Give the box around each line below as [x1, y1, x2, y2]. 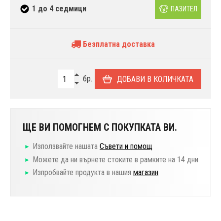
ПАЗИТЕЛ [170, 4, 197, 13]
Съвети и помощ [100, 142, 152, 151]
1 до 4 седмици [32, 3, 86, 13]
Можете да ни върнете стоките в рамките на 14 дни [33, 154, 198, 164]
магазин [133, 168, 158, 178]
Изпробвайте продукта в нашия [33, 168, 133, 178]
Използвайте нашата [33, 142, 100, 151]
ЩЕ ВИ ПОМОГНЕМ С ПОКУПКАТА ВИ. [23, 121, 177, 134]
